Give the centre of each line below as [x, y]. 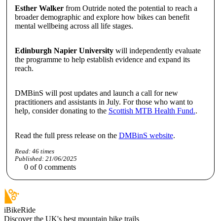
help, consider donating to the [61, 110]
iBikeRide [20, 210]
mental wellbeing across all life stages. [74, 26]
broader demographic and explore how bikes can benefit [102, 17]
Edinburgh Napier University [64, 50]
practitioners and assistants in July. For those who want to [104, 102]
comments [59, 167]
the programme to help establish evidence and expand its [102, 59]
